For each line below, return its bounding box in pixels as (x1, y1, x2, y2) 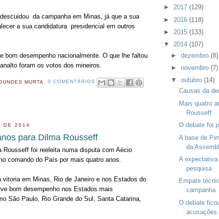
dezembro (181, 51, 211, 59)
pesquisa (186, 164, 212, 172)
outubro (181, 76, 204, 84)
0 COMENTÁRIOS (47, 79, 95, 85)
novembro (181, 64, 211, 71)
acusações (186, 208, 217, 216)
